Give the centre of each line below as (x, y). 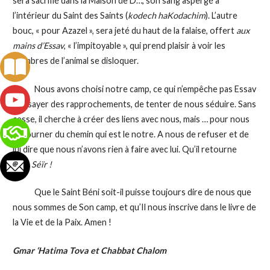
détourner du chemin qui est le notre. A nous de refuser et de (130, 134)
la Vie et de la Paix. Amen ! (62, 222)
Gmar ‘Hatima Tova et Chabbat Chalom (89, 250)
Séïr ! (41, 164)
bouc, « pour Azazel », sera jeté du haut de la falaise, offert (124, 31)
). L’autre (221, 16)
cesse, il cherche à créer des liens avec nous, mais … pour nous (131, 119)
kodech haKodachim (166, 16)
